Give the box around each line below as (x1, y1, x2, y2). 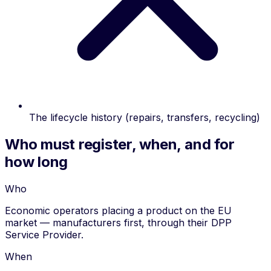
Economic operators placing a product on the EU (5, 204, 232, 217)
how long (5, 153, 68, 171)
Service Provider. (5, 229, 83, 241)
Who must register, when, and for (5, 135, 235, 154)
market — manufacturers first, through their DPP (5, 217, 232, 229)
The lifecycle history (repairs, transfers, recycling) (29, 111, 260, 124)
